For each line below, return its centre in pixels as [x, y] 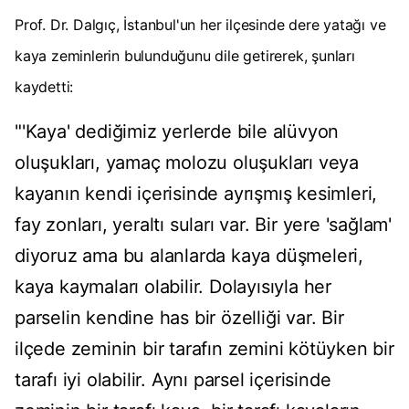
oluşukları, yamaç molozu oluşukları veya [187, 163]
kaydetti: [44, 87]
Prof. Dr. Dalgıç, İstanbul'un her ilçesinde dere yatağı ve [200, 25]
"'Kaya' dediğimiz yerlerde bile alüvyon [177, 132]
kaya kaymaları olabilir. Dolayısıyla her [173, 287]
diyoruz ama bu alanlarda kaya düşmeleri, [189, 256]
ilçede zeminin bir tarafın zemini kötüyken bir [204, 349]
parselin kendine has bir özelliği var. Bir [179, 318]
